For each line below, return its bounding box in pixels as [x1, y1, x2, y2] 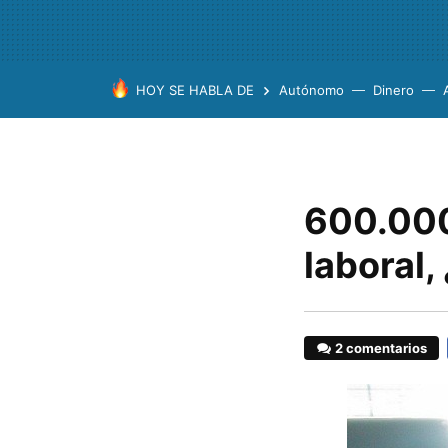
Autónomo [279, 82, 344, 98]
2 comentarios [335, 340, 428, 356]
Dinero [373, 82, 414, 98]
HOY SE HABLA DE [136, 82, 254, 98]
